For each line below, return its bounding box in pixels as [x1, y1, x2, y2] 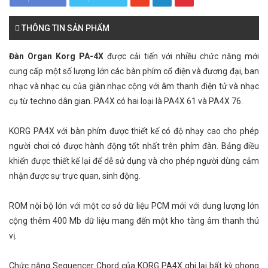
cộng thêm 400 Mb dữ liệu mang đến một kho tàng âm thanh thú [9, 216, 259, 226]
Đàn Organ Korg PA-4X [9, 51, 103, 61]
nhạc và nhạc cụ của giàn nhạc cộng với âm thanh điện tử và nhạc [9, 81, 259, 91]
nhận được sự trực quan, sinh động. [9, 171, 141, 181]
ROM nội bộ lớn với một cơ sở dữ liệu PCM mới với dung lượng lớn [9, 201, 259, 211]
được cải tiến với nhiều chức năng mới [103, 51, 259, 61]
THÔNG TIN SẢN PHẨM [20, 23, 109, 33]
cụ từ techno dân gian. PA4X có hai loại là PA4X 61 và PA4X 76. [9, 96, 243, 106]
